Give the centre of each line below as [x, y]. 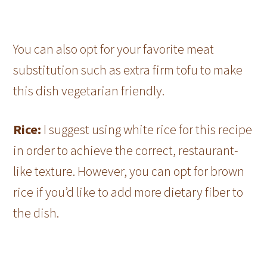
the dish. [36, 213]
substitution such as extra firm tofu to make [128, 70]
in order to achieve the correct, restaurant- [126, 150]
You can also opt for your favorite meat [114, 49]
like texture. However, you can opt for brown [129, 171]
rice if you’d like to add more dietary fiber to [128, 192]
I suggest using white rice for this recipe [148, 130]
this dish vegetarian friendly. [89, 91]
